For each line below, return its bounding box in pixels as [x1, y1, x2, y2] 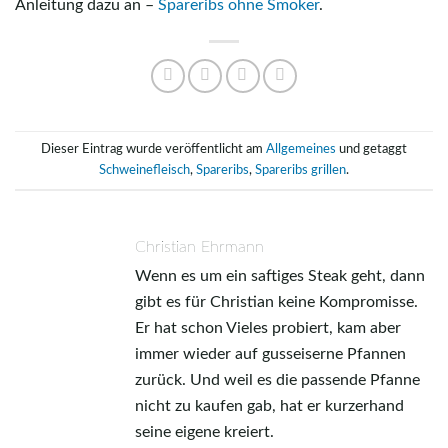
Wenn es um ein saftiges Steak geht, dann [135, 267, 425, 284]
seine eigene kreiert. [135, 423, 274, 440]
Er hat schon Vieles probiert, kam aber [135, 319, 401, 336]
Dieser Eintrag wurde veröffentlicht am [41, 141, 266, 156]
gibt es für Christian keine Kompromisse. [135, 293, 418, 310]
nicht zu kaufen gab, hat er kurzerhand [135, 397, 404, 414]
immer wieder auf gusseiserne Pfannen [135, 345, 406, 362]
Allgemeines [266, 141, 336, 156]
